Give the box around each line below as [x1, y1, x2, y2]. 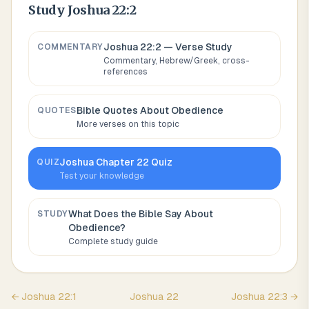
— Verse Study [161, 41, 232, 52]
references [103, 67, 148, 77]
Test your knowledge [59, 171, 145, 181]
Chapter [94, 157, 137, 168]
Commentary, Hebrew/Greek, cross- [103, 56, 250, 66]
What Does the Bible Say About [68, 208, 213, 219]
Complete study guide [68, 237, 158, 246]
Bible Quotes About [76, 105, 171, 116]
